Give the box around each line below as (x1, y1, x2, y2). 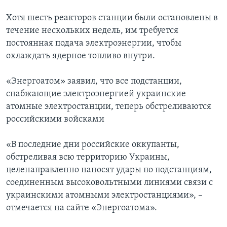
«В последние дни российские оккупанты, (6, 140, 179, 150)
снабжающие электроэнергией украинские (6, 89, 186, 99)
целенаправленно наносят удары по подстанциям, (6, 165, 212, 175)
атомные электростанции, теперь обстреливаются (6, 102, 211, 112)
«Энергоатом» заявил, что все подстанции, (6, 77, 182, 87)
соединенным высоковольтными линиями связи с (6, 178, 213, 188)
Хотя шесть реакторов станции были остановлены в (6, 13, 218, 23)
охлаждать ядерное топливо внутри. (6, 51, 155, 61)
